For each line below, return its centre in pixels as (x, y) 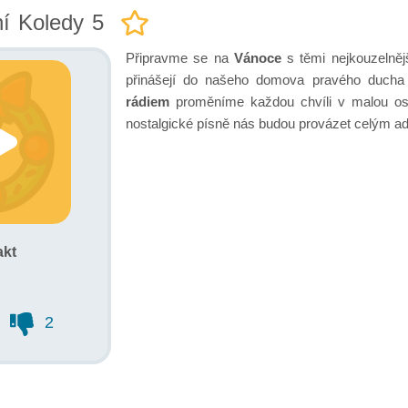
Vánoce (257, 57)
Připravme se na (180, 57)
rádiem (148, 101)
